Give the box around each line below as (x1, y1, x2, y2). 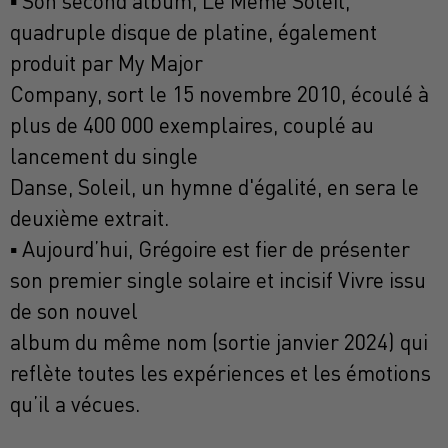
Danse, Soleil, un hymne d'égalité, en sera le (10, 174, 419, 201)
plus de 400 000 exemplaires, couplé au (10, 112, 374, 139)
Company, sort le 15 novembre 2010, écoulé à (10, 81, 429, 108)
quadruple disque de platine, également (10, 19, 377, 46)
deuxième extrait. (10, 205, 169, 232)
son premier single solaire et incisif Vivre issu (10, 267, 426, 294)
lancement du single (10, 143, 198, 170)
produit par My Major (10, 50, 203, 77)
